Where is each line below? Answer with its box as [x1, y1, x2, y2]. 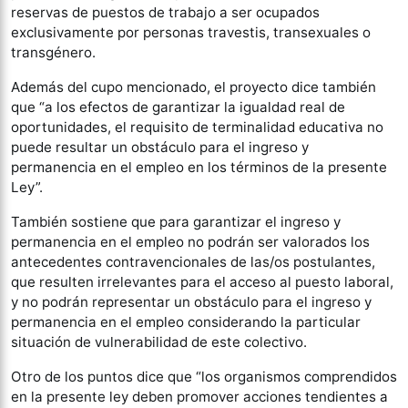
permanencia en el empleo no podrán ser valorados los [11, 233, 370, 251]
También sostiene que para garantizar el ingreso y [11, 213, 341, 231]
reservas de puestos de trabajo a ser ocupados [11, 4, 320, 22]
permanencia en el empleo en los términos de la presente [11, 158, 387, 177]
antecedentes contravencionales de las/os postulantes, [11, 253, 375, 271]
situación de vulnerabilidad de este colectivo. [11, 333, 307, 352]
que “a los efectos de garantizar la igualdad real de [11, 98, 345, 117]
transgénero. [11, 44, 96, 62]
